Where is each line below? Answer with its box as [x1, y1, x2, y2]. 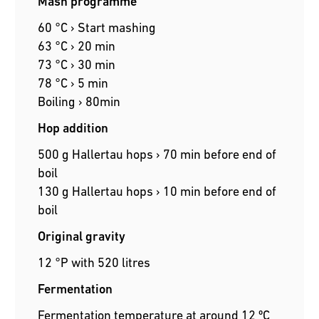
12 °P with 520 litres [38, 255, 151, 271]
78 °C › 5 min [38, 75, 109, 91]
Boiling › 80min [38, 94, 121, 110]
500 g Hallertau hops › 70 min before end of [38, 147, 277, 162]
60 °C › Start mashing [38, 20, 157, 36]
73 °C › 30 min [38, 57, 116, 73]
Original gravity [38, 229, 126, 244]
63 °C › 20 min [38, 38, 116, 54]
